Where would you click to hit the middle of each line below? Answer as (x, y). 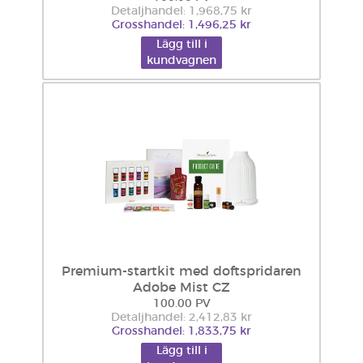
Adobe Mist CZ (181, 288)
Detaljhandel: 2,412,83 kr (181, 318)
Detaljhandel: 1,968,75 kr (181, 11)
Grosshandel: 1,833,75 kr (181, 331)
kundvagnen (181, 61)
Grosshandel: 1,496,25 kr (181, 25)
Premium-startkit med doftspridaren (181, 271)
